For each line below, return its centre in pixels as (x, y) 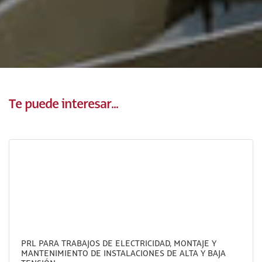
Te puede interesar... (63, 104)
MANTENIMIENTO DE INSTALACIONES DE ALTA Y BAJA (123, 254)
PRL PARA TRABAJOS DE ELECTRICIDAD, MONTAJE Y (119, 244)
